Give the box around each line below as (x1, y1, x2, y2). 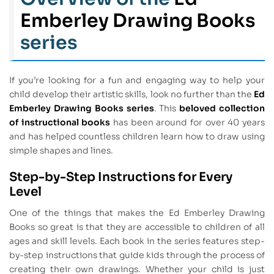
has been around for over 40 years (110, 117, 265, 128)
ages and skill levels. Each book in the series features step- (9, 235, 265, 247)
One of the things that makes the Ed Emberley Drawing (9, 207, 265, 219)
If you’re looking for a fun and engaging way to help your (9, 75, 265, 86)
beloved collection (179, 103, 265, 114)
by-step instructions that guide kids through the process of (9, 250, 265, 261)
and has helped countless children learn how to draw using (9, 131, 265, 143)
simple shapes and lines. (9, 145, 113, 157)
